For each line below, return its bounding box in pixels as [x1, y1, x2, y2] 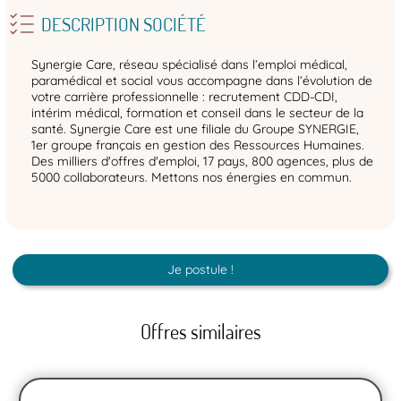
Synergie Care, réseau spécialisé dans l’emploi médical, [31, 56, 347, 73]
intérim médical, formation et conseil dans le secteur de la [31, 105, 363, 122]
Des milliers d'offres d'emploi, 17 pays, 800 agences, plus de [31, 153, 373, 170]
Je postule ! [167, 261, 234, 278]
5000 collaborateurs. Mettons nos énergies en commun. [31, 169, 352, 186]
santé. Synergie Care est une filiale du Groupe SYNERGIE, [31, 121, 359, 138]
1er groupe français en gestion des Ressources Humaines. [31, 137, 364, 154]
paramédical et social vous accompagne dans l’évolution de [31, 73, 372, 90]
